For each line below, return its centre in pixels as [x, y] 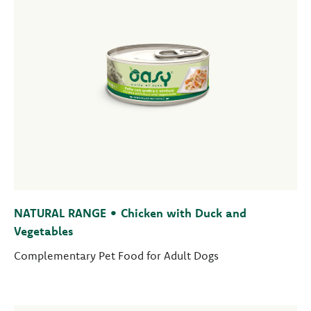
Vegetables [44, 231]
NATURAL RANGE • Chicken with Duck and [130, 213]
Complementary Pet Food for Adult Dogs [116, 255]
